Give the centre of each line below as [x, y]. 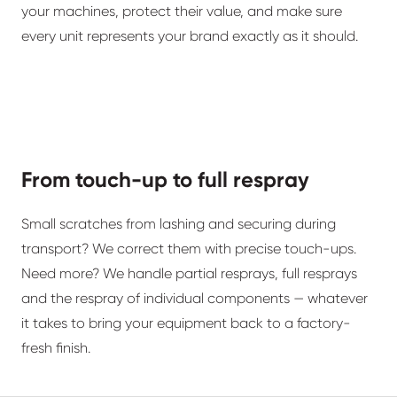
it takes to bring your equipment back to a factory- [186, 323]
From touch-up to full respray [165, 180]
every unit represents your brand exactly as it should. [190, 36]
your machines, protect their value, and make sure [182, 12]
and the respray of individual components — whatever [195, 299]
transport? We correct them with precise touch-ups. [189, 249]
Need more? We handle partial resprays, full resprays [189, 274]
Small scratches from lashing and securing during [179, 224]
